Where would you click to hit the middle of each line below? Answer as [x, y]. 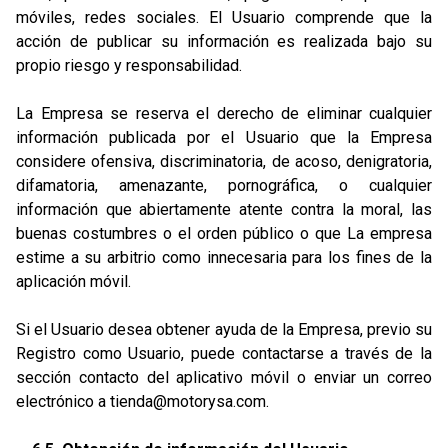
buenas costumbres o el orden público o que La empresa [224, 233]
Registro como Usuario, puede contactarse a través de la [224, 353]
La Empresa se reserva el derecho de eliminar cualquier [224, 113]
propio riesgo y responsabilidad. [129, 65]
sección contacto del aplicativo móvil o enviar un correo [224, 377]
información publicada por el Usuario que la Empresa [224, 137]
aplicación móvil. [73, 281]
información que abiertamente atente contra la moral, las [224, 209]
